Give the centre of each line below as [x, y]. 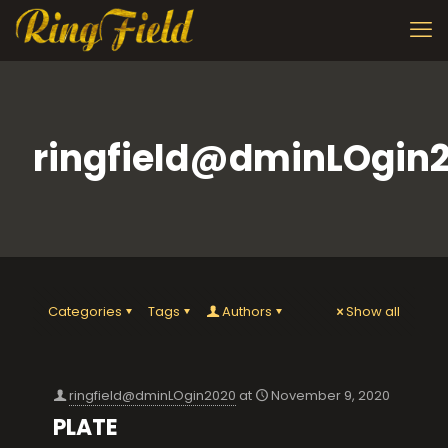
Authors [247, 311]
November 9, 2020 [330, 395]
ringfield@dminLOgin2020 [152, 395]
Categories [85, 311]
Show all [373, 311]
